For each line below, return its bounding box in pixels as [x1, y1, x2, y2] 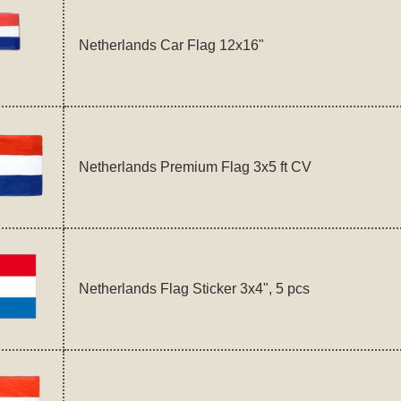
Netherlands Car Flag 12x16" [78, 37, 264, 53]
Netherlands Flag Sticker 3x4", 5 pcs [78, 280, 310, 296]
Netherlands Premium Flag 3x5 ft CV [78, 158, 311, 175]
